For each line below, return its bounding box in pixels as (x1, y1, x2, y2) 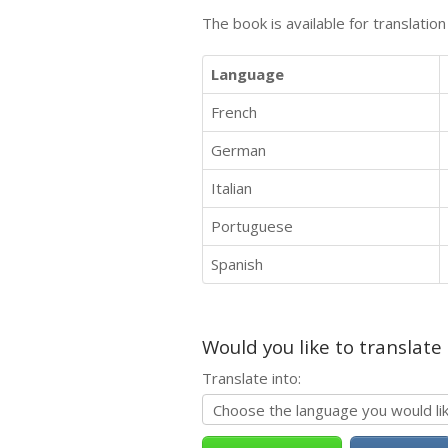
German (211, 139, 266, 160)
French (211, 101, 257, 122)
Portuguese (211, 215, 293, 236)
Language (211, 63, 284, 84)
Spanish (211, 253, 263, 274)
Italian (211, 177, 252, 198)
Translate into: (202, 367, 301, 388)
